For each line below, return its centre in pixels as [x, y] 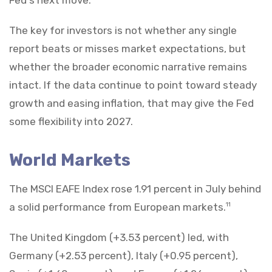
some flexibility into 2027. [71, 121]
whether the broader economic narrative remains [128, 66]
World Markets [70, 160]
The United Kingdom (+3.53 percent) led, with [119, 237]
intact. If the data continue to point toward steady [133, 85]
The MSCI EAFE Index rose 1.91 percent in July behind [135, 189]
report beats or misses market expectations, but [127, 48]
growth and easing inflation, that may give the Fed [131, 103]
